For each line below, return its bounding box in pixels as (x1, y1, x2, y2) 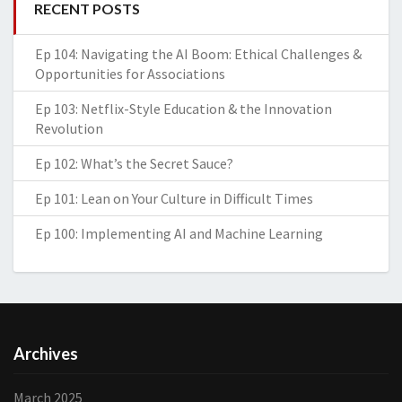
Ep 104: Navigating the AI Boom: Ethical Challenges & (35, 45, 362, 63)
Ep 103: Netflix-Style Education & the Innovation (35, 100, 332, 118)
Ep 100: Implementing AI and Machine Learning (35, 224, 323, 242)
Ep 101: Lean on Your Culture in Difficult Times (35, 189, 313, 207)
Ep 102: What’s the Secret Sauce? (35, 154, 233, 172)
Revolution (35, 119, 103, 137)
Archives (13, 344, 78, 363)
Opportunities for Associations (35, 65, 225, 83)
